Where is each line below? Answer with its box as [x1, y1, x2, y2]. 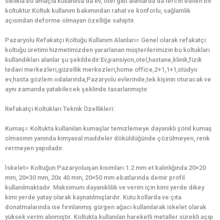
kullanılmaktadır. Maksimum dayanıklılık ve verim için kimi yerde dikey [5, 184, 204, 192]
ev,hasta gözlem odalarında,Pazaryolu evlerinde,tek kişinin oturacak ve [5, 76, 211, 83]
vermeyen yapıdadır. [5, 144, 64, 152]
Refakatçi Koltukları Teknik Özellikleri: [5, 105, 114, 113]
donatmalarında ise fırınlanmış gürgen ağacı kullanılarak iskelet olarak [5, 203, 206, 211]
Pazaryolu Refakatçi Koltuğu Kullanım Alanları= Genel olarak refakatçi [5, 36, 206, 44]
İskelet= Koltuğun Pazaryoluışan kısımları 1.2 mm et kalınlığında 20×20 [5, 164, 206, 172]
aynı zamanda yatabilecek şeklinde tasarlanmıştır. [5, 85, 149, 93]
